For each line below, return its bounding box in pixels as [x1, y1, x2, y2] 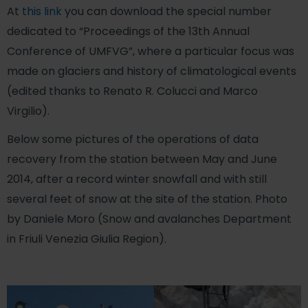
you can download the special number [62, 3, 272, 19]
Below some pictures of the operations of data [7, 131, 258, 148]
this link [22, 3, 62, 19]
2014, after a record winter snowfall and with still [7, 171, 267, 188]
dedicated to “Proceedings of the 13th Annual [7, 23, 250, 39]
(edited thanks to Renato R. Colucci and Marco [7, 82, 258, 99]
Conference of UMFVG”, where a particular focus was [7, 43, 294, 59]
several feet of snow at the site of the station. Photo [7, 191, 287, 208]
